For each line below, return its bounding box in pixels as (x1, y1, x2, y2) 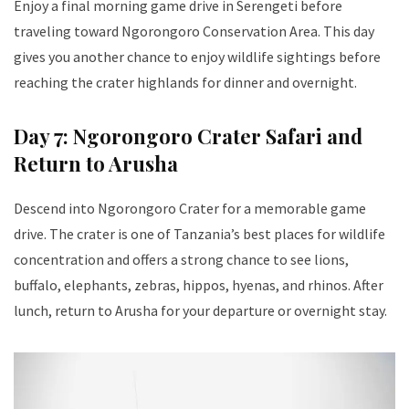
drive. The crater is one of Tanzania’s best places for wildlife (14, 225, 385, 244)
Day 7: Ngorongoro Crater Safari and (14, 122, 362, 151)
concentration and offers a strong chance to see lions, (14, 250, 349, 269)
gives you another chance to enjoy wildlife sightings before (14, 47, 381, 67)
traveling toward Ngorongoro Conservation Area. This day (14, 22, 374, 41)
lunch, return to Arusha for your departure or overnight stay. (14, 301, 387, 320)
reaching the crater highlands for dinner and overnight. (14, 73, 357, 92)
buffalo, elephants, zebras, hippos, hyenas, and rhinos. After (14, 276, 383, 295)
